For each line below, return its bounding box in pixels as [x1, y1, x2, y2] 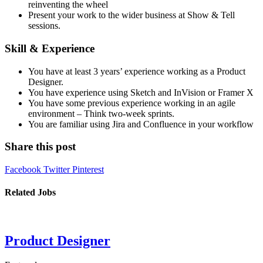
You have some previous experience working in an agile [28, 97, 235, 108]
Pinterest [72, 164, 104, 175]
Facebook [5, 164, 43, 175]
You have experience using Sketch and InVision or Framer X [28, 87, 254, 97]
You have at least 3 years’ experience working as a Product [28, 66, 245, 76]
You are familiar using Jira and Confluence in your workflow [28, 119, 254, 129]
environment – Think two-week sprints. [28, 108, 174, 119]
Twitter [43, 164, 72, 175]
